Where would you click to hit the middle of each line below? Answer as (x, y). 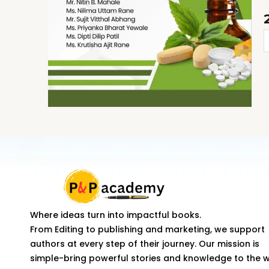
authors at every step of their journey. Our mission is (145, 243)
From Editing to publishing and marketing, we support (147, 229)
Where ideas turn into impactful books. (116, 215)
